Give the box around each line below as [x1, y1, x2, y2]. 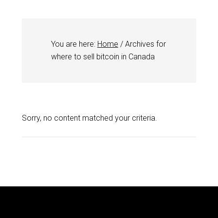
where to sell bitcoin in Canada [51, 52, 155, 61]
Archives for [123, 39, 166, 49]
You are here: [51, 39, 97, 49]
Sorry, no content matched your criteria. [21, 113, 157, 123]
